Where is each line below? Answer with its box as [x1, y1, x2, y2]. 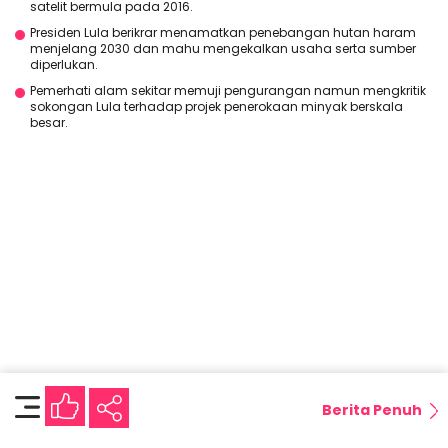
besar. [30, 113, 68, 131]
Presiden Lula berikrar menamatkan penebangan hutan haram [30, 23, 416, 41]
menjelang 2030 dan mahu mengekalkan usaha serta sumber [30, 39, 416, 57]
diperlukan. [30, 55, 98, 73]
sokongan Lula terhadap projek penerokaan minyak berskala [30, 97, 403, 115]
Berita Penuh [322, 400, 422, 420]
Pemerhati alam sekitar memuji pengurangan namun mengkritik [30, 81, 426, 99]
